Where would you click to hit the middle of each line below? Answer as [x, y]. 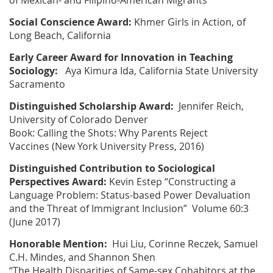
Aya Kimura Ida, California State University [158, 71]
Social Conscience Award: [70, 22]
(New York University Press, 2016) [128, 147]
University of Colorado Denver [79, 120]
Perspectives [41, 182]
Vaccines [30, 147]
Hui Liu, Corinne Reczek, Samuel [184, 244]
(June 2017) [35, 222]
